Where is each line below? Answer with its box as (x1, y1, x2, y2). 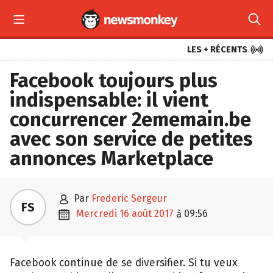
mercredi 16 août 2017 (84, 208, 174, 219)
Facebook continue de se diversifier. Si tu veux (10, 257, 238, 269)
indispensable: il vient (10, 88, 208, 112)
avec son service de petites (10, 127, 253, 151)
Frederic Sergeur (91, 193, 167, 204)
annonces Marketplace (10, 147, 213, 170)
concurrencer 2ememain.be (10, 108, 251, 131)
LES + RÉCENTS (187, 44, 247, 55)
